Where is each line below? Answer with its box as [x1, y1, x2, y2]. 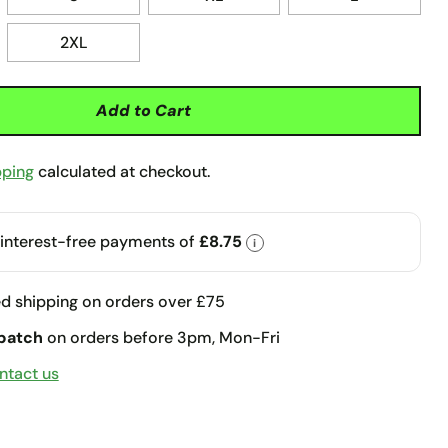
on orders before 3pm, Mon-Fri [42, 326, 280, 348]
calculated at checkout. [33, 160, 210, 182]
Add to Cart [96, 99, 192, 121]
